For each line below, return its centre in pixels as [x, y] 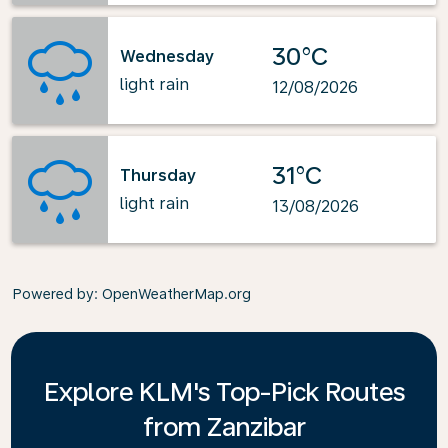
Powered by [53, 294]
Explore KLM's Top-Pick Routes [224, 391]
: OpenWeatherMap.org [172, 294]
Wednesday [167, 56]
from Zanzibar [224, 426]
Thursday [158, 175]
